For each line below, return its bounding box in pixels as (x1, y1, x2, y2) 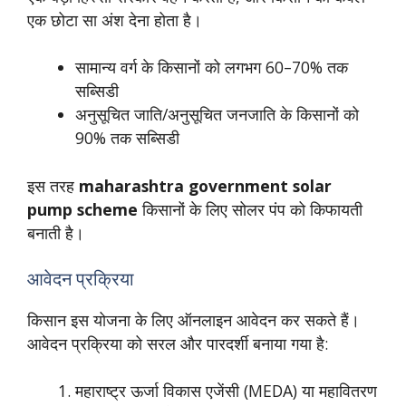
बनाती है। (27, 221, 84, 244)
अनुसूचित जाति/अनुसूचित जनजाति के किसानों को (74, 103, 359, 126)
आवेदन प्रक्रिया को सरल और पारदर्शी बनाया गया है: (27, 332, 328, 354)
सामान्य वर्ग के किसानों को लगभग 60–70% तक (74, 56, 348, 79)
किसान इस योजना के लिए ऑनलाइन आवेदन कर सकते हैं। (27, 308, 360, 331)
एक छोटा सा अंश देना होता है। (27, 8, 202, 31)
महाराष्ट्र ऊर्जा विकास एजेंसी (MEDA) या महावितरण (74, 380, 377, 402)
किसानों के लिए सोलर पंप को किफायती (138, 198, 362, 220)
